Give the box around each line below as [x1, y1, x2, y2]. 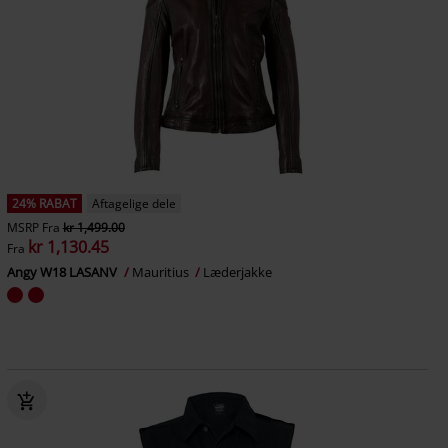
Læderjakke [202, 263, 272, 281]
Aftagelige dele [91, 195, 176, 212]
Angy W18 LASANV [6, 263, 120, 281]
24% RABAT [11, 195, 77, 212]
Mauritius [131, 263, 192, 281]
